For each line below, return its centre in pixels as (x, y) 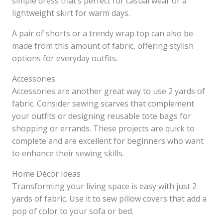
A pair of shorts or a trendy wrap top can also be (103, 34)
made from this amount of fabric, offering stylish (103, 46)
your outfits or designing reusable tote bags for (102, 116)
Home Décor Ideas (46, 174)
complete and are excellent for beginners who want (108, 141)
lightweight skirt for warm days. (71, 13)
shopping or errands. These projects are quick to (103, 129)
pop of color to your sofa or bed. (73, 211)
